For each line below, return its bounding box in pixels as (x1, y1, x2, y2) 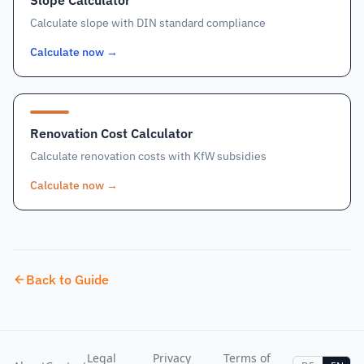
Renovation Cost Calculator (30, 125, 193, 141)
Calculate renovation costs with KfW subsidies (30, 149, 266, 163)
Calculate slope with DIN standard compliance (30, 15, 266, 30)
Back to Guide (26, 271, 109, 288)
